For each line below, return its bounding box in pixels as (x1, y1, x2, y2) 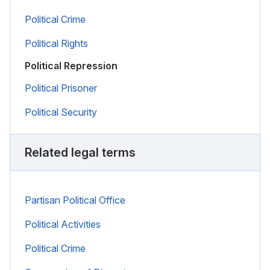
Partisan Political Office (25, 193, 125, 206)
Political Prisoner (25, 81, 97, 94)
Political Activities (25, 218, 101, 230)
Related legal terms (25, 145, 136, 160)
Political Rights (25, 37, 88, 49)
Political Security (25, 105, 97, 118)
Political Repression (25, 59, 118, 72)
